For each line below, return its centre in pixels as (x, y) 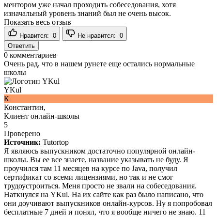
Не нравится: (98, 35)
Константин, (25, 107)
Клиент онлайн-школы (42, 116)
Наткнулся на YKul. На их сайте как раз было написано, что (104, 194)
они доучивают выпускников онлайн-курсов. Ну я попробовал (108, 203)
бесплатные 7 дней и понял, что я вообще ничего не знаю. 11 (105, 212)
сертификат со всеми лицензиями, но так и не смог (89, 177)
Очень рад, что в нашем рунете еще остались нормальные (99, 63)
